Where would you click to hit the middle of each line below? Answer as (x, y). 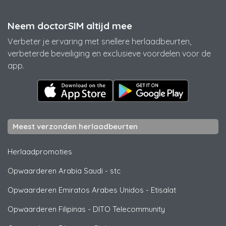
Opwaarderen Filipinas (47, 209)
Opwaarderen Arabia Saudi (55, 171)
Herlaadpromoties (40, 151)
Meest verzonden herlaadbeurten (75, 126)
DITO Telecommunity (129, 209)
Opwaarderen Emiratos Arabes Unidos (76, 190)
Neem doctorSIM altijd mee (70, 25)
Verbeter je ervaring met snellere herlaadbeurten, (99, 41)
